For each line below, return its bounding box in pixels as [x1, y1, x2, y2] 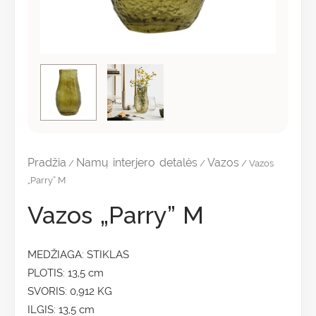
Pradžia [28, 156, 66, 170]
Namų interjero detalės [76, 156, 197, 170]
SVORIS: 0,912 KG [28, 285, 112, 298]
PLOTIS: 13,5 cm [28, 267, 104, 279]
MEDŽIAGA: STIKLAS [28, 248, 129, 261]
